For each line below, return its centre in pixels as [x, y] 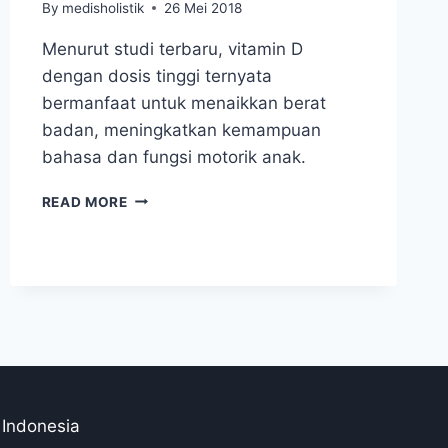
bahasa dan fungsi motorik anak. [176, 156]
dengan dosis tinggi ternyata [156, 75]
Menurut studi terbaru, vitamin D [172, 48]
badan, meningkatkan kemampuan [181, 129]
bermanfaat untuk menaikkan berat [183, 102]
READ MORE [84, 201]
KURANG [157, 343]
